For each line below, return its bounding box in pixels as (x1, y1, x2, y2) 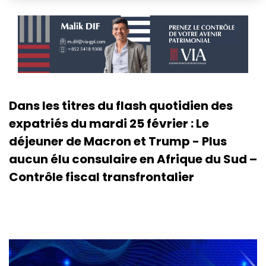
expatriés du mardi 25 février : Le (9, 115, 209, 132)
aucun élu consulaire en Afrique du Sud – (9, 150, 257, 167)
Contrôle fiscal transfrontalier (9, 168, 194, 185)
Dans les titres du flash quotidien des (9, 97, 233, 114)
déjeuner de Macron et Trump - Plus (9, 132, 227, 150)
